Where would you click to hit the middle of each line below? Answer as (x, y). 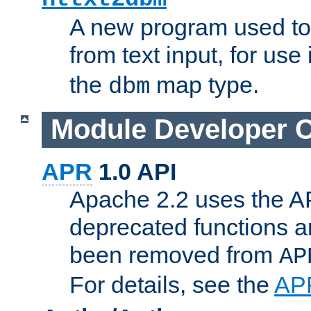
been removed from (174, 254)
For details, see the (172, 284)
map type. (204, 85)
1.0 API (134, 171)
